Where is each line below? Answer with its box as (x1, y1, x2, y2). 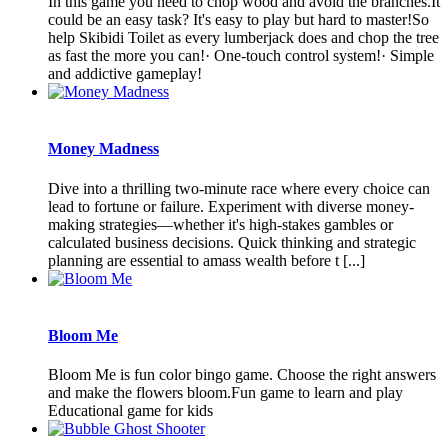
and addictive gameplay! (48, 65, 202, 83)
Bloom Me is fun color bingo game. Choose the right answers (48, 366, 436, 384)
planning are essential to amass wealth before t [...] (48, 251, 365, 269)
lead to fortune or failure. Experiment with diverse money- (48, 197, 414, 215)
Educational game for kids (48, 402, 213, 420)
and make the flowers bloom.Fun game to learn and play (48, 384, 403, 402)
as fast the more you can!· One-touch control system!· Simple (48, 47, 434, 65)
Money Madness (48, 140, 159, 158)
